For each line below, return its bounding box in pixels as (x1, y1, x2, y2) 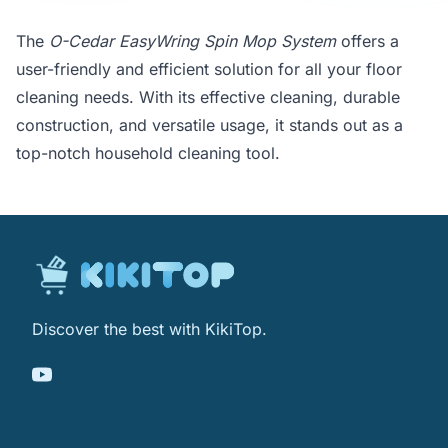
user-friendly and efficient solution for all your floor (16, 59, 402, 80)
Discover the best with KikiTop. (32, 319, 267, 340)
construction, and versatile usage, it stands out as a (16, 115, 403, 136)
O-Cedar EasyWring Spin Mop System (49, 31, 336, 52)
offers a (336, 31, 399, 52)
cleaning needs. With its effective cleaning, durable (16, 87, 400, 108)
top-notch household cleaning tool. (16, 143, 280, 164)
